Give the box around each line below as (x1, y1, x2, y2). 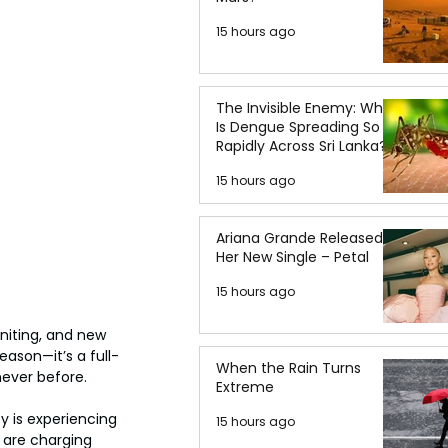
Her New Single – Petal (216, 247, 369, 267)
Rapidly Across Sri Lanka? (216, 136, 387, 156)
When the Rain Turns (216, 358, 361, 378)
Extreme (216, 377, 274, 397)
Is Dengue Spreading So (216, 117, 380, 137)
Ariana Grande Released (216, 228, 383, 248)
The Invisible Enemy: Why (216, 98, 391, 118)
